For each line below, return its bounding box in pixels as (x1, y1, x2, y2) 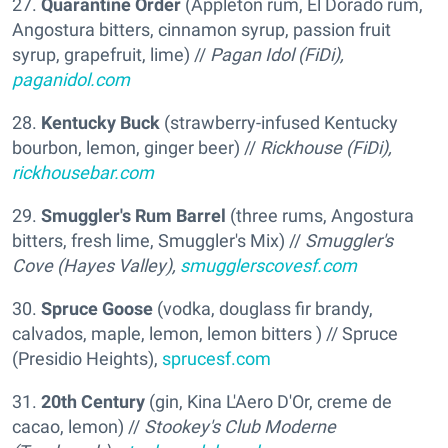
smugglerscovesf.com (180, 254, 357, 276)
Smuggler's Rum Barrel (41, 204, 226, 226)
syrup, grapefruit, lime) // (12, 43, 210, 65)
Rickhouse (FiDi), (260, 136, 392, 158)
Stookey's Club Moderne (144, 415, 336, 437)
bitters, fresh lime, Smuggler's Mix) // (12, 229, 305, 251)
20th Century (41, 390, 145, 412)
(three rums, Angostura (226, 204, 414, 226)
